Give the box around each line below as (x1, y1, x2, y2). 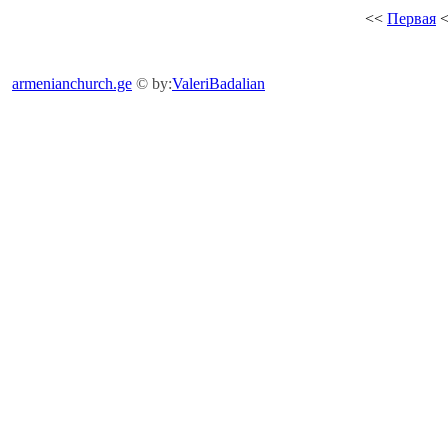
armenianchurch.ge (12, 75, 132, 92)
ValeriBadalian (172, 75, 265, 92)
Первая (387, 10, 436, 27)
